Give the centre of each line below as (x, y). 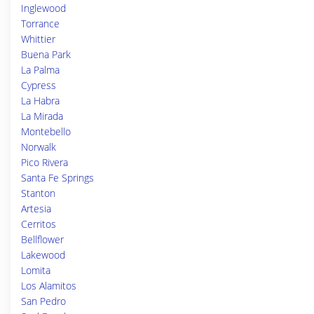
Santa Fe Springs (57, 178)
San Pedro (43, 301)
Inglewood (43, 8)
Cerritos (39, 224)
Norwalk (39, 147)
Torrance (40, 23)
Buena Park (46, 54)
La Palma (40, 70)
